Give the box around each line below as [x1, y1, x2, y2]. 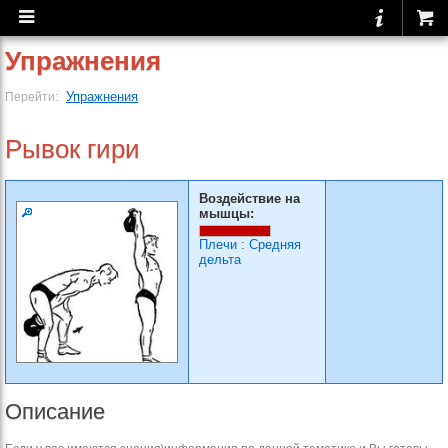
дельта [199, 252, 241, 267]
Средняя [249, 237, 301, 252]
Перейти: [5, 90, 61, 103]
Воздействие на [199, 191, 300, 206]
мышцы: [199, 206, 254, 221]
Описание [5, 399, 105, 424]
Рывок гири [5, 134, 140, 164]
